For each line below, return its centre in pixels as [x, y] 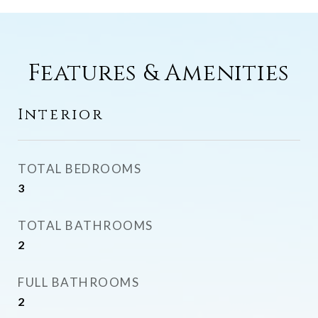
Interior [61, 115]
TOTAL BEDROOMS [79, 169]
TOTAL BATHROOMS [86, 225]
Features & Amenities [159, 73]
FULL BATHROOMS [78, 282]
